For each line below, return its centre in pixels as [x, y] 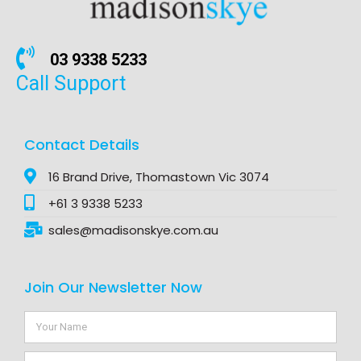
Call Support [71, 84]
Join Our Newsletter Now [113, 287]
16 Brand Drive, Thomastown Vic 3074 [159, 177]
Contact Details [82, 144]
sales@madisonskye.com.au [133, 230]
